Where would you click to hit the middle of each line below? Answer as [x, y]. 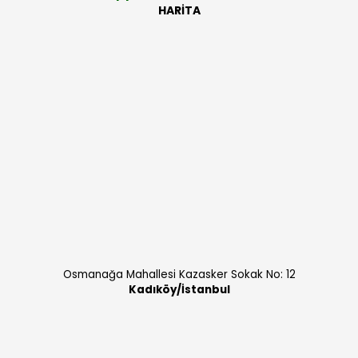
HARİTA [179, 10]
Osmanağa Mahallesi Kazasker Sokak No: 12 [179, 274]
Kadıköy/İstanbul [179, 289]
